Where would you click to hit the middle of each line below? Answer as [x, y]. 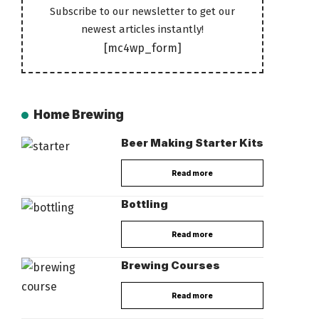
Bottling [145, 204]
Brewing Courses [171, 266]
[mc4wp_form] [142, 48]
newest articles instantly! [142, 30]
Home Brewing [79, 115]
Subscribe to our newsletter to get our [142, 12]
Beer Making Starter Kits [192, 143]
